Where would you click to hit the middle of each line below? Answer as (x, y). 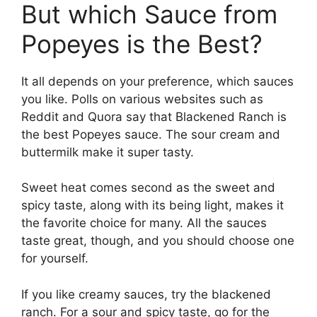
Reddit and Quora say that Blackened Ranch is (154, 116)
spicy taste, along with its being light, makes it (152, 205)
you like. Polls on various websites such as (142, 99)
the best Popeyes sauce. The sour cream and (151, 134)
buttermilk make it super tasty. (109, 152)
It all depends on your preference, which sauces (157, 81)
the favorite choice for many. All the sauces (144, 223)
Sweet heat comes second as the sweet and (148, 188)
